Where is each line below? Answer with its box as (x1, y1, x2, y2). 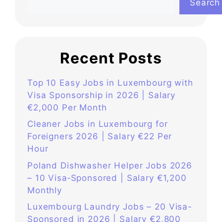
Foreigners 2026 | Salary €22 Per (27, 131, 172, 142)
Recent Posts (60, 49, 162, 67)
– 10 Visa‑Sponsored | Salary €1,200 (27, 172, 187, 183)
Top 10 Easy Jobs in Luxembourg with (27, 77, 193, 88)
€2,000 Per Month (27, 102, 107, 112)
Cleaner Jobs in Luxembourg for (27, 119, 168, 129)
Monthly (27, 185, 62, 195)
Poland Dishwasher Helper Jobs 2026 (27, 160, 192, 170)
